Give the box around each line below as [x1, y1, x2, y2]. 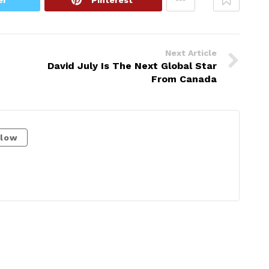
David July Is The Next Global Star [47, 59, 217, 71]
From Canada [151, 73, 217, 85]
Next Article [165, 47, 217, 58]
